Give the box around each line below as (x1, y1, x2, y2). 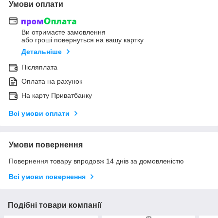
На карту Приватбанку (21, 91, 92, 100)
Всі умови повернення (9, 173, 86, 181)
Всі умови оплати (9, 109, 70, 118)
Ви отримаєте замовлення (21, 28, 106, 36)
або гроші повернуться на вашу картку (21, 36, 144, 44)
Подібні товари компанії (8, 201, 102, 210)
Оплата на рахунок (21, 77, 82, 86)
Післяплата (21, 63, 57, 72)
